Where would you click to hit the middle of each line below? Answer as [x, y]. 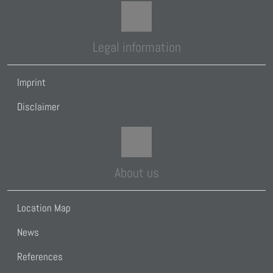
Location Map [44, 208]
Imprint [31, 83]
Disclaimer [38, 107]
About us [136, 173]
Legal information [136, 47]
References [40, 257]
